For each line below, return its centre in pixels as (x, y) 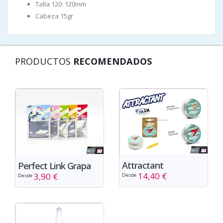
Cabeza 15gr (54, 16)
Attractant (143, 166)
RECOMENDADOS (112, 61)
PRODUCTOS (44, 61)
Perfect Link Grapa (55, 166)
